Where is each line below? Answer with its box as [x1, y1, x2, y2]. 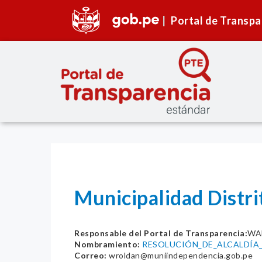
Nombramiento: [74, 239, 140, 250]
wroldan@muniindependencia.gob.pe [106, 250, 253, 261]
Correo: [74, 250, 107, 261]
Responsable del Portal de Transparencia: [74, 228, 247, 239]
